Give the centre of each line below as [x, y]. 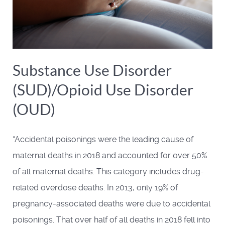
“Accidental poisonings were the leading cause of [103, 139]
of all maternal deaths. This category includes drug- [108, 171]
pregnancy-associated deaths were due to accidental [111, 203]
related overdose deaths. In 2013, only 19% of [95, 187]
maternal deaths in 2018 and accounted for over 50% [110, 155]
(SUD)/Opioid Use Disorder [103, 90]
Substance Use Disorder [92, 70]
